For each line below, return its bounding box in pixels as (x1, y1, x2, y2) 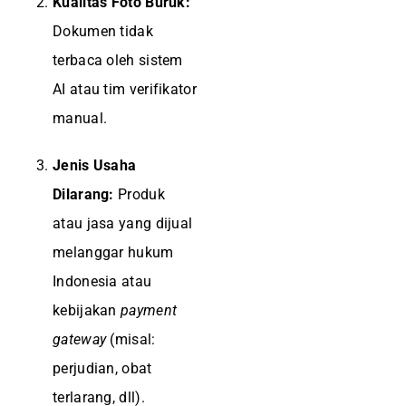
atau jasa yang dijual (53, 215, 193, 232)
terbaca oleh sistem (53, 52, 183, 69)
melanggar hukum (53, 244, 174, 261)
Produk (113, 186, 165, 203)
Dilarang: (53, 186, 114, 203)
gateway (53, 331, 107, 348)
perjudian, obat (53, 360, 152, 377)
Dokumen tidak (53, 23, 153, 40)
